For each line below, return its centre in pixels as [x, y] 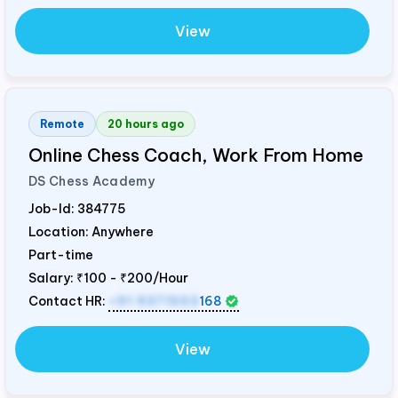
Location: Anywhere [91, 232]
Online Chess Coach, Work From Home [196, 155]
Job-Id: [53, 209]
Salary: [52, 279]
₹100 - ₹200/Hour [132, 279]
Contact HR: [68, 302]
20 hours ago [146, 124]
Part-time [61, 255]
